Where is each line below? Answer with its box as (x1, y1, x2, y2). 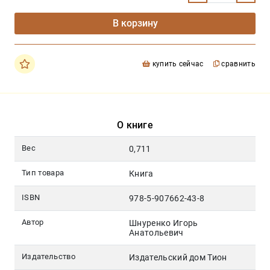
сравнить (219, 60, 256, 69)
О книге (116, 119, 154, 131)
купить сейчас (150, 60, 204, 69)
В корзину (112, 17, 158, 30)
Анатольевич (129, 228, 184, 238)
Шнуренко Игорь (129, 218, 198, 228)
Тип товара (22, 168, 64, 178)
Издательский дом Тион (129, 253, 227, 263)
